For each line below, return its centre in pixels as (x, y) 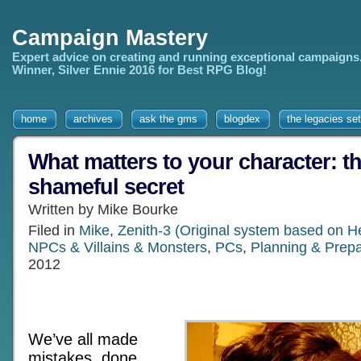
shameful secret (106, 187)
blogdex (242, 119)
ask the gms (168, 119)
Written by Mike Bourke (103, 210)
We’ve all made (83, 339)
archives (93, 119)
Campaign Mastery (110, 38)
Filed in (54, 230)
